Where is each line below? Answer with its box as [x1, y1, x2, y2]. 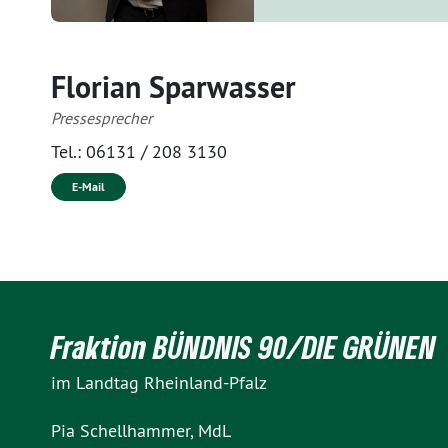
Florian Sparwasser [51, 68, 296, 107]
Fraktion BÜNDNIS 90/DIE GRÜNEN [51, 328, 436, 366]
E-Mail [72, 179, 105, 195]
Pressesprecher [51, 108, 152, 128]
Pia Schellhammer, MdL [51, 419, 231, 442]
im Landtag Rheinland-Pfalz [51, 371, 267, 394]
